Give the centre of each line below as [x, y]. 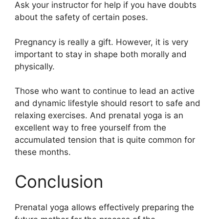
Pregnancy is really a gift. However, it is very [101, 42]
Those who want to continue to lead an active [105, 91]
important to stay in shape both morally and [101, 54]
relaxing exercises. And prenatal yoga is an [99, 116]
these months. [43, 152]
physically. [35, 66]
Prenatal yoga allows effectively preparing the [104, 207]
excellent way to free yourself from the [90, 128]
